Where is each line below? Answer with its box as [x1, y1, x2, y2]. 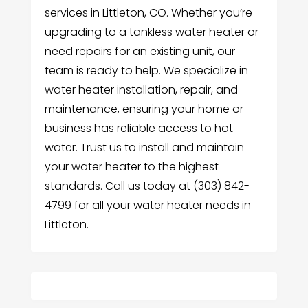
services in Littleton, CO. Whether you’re [44, 5, 252, 21]
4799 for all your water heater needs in [44, 197, 251, 214]
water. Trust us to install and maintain [44, 140, 244, 156]
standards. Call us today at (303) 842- [44, 178, 250, 195]
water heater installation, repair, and [44, 82, 238, 98]
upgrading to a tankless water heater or [44, 24, 258, 41]
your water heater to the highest [44, 159, 219, 175]
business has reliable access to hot [44, 120, 233, 137]
